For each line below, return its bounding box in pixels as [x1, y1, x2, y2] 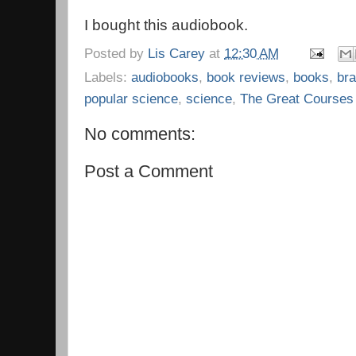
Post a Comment [84, 161, 213, 181]
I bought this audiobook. [84, 16, 248, 33]
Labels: [84, 69, 131, 86]
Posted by [84, 44, 148, 61]
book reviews [207, 69, 285, 86]
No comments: [84, 124, 195, 145]
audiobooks [131, 69, 199, 86]
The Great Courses [240, 91, 354, 107]
